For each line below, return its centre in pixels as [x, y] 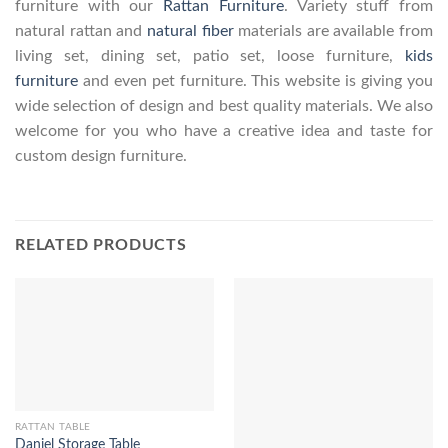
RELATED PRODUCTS [101, 244]
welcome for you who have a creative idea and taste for [224, 130]
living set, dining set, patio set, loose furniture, [210, 55]
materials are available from [333, 30]
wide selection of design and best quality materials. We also [224, 105]
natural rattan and [81, 30]
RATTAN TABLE [52, 427]
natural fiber [190, 30]
